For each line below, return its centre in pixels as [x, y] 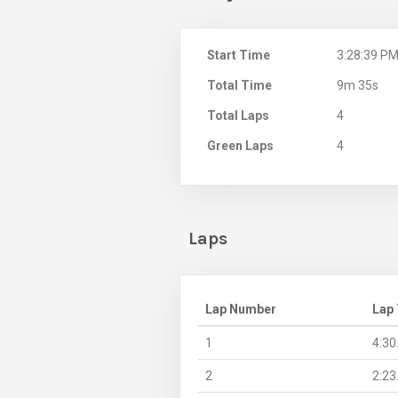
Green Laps [240, 145]
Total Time [239, 85]
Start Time [239, 55]
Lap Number [241, 309]
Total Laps [238, 115]
